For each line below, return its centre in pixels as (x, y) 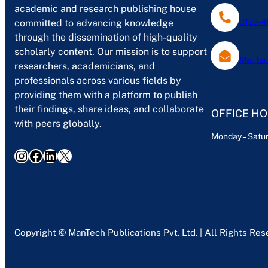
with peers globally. (58, 123)
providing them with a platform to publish (106, 95)
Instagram (20, 155)
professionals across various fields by (98, 80)
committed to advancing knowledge (94, 23)
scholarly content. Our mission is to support (111, 51)
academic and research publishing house (105, 8)
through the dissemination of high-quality (106, 37)
